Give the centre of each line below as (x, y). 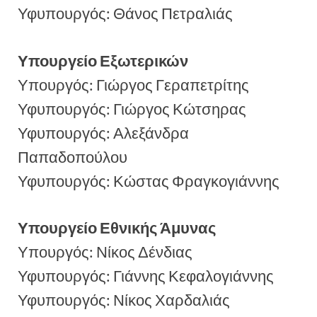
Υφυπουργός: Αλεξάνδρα (103, 133)
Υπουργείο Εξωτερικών (103, 60)
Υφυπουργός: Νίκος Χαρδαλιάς (124, 300)
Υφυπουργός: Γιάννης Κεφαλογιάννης (146, 276)
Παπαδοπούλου (73, 157)
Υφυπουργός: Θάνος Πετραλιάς (125, 14)
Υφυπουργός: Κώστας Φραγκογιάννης (149, 181)
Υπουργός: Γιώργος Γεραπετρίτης (133, 85)
